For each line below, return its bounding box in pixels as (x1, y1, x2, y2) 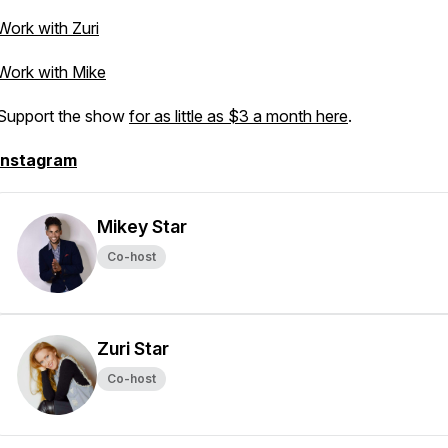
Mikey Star (97, 216, 187, 237)
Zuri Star (97, 338, 169, 359)
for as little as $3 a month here (129, 106, 348, 126)
